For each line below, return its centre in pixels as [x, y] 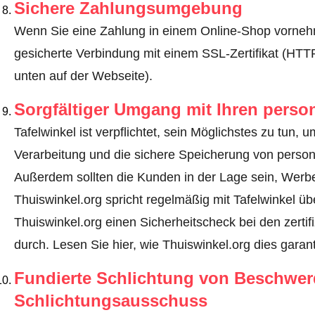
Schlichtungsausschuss [110, 301]
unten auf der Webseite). [83, 76]
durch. [33, 245]
